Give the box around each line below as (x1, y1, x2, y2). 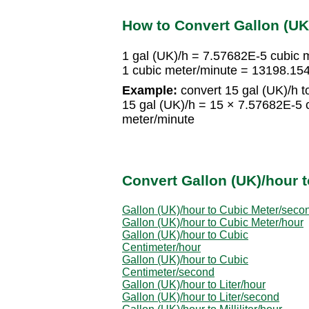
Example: (122, 83, 177, 98)
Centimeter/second (122, 266, 215, 278)
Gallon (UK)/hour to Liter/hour (122, 278, 266, 290)
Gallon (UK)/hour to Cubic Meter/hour (122, 216, 303, 228)
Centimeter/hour (122, 241, 201, 253)
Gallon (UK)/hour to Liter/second (122, 290, 279, 303)
